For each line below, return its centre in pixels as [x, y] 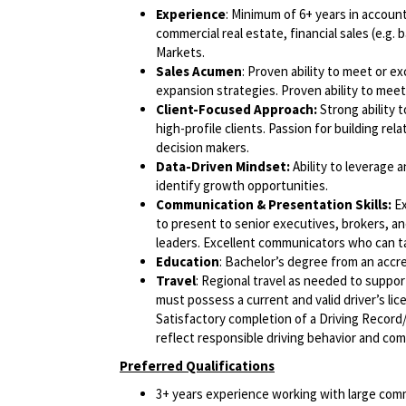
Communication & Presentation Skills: [274, 205]
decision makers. [203, 148]
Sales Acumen [199, 72]
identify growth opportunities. [242, 186]
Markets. [180, 53]
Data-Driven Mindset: [223, 167]
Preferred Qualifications [197, 366]
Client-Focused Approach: [237, 110]
